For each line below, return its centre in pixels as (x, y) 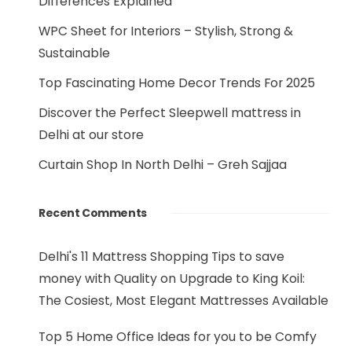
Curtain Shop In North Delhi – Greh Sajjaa (163, 165)
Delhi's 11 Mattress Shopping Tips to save (161, 257)
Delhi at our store (91, 135)
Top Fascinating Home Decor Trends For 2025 (177, 83)
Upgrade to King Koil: (242, 279)
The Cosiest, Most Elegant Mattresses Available (183, 301)
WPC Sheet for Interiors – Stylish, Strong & (166, 31)
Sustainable (74, 53)
